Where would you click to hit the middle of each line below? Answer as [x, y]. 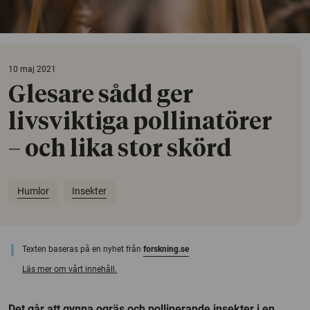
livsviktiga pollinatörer [140, 122]
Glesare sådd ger [101, 95]
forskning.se [166, 249]
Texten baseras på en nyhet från [83, 249]
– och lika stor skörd [120, 149]
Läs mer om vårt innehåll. [70, 269]
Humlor [33, 191]
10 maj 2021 [32, 69]
